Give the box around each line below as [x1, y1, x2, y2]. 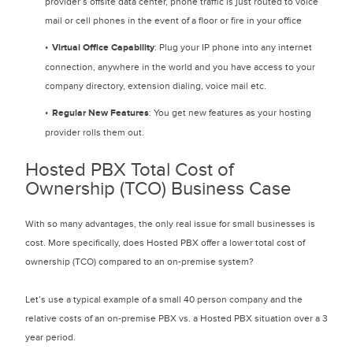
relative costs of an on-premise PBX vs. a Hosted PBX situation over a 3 [25, 313, 328, 324]
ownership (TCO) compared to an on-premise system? [25, 256, 254, 267]
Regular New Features [52, 107, 149, 119]
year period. [25, 332, 76, 343]
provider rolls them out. [45, 127, 144, 138]
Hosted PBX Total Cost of [25, 158, 234, 181]
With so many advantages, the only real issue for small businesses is [25, 218, 315, 229]
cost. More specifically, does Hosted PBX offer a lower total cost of [25, 237, 305, 248]
